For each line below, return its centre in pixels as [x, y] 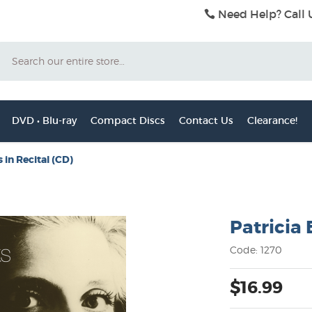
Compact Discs [127, 120]
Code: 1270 [256, 250]
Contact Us [206, 120]
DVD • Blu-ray [44, 120]
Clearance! [272, 120]
